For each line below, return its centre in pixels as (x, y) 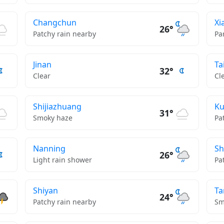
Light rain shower (62, 160)
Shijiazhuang (57, 106)
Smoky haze (52, 118)
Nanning (49, 148)
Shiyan (45, 190)
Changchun (54, 22)
